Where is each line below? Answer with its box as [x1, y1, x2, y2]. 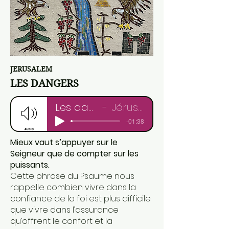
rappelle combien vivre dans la [10, 181, 136, 193]
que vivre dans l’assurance [10, 204, 119, 216]
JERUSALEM [10, 64, 52, 74]
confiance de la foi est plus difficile [10, 193, 151, 204]
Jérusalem [111, 100, 138, 114]
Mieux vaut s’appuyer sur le [10, 136, 118, 148]
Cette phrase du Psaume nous [10, 170, 134, 182]
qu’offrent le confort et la [10, 215, 112, 227]
